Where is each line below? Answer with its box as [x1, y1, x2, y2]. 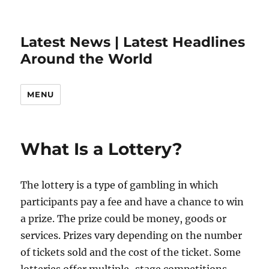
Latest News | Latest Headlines [20, 34, 246, 50]
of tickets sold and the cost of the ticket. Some [20, 246, 241, 258]
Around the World [20, 50, 153, 67]
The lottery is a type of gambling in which [20, 179, 219, 191]
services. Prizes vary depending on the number [20, 229, 243, 241]
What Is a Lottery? [20, 139, 183, 159]
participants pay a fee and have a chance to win [20, 196, 244, 208]
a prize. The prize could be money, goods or [20, 213, 227, 225]
